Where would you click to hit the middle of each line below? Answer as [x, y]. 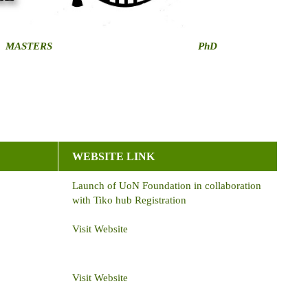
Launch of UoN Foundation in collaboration [167, 186]
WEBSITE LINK [113, 157]
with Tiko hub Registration [129, 200]
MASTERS [27, 46]
